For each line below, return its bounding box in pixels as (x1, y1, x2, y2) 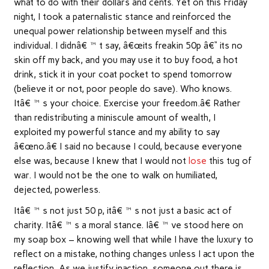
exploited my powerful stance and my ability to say (13, 126, 220, 138)
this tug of (206, 155, 252, 166)
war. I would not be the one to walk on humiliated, (13, 169, 217, 181)
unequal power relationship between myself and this (13, 25, 227, 37)
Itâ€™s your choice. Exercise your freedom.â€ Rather (13, 97, 241, 109)
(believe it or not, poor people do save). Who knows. (13, 83, 232, 94)
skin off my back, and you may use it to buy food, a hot (13, 54, 238, 65)
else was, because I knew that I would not (13, 155, 189, 166)
